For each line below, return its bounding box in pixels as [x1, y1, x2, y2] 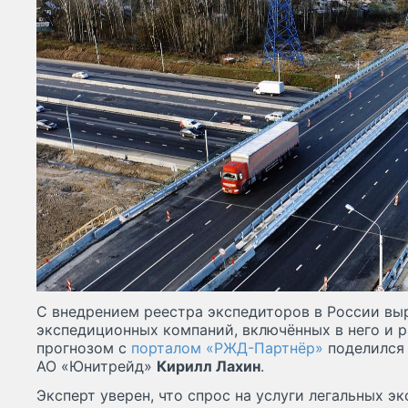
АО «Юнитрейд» [36, 357, 157, 376]
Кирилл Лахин [157, 357, 260, 376]
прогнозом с [36, 339, 131, 358]
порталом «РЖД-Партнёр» [131, 339, 323, 358]
